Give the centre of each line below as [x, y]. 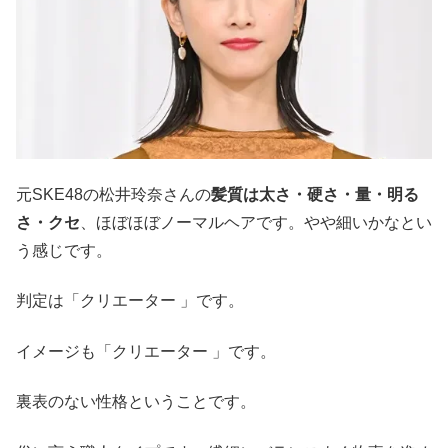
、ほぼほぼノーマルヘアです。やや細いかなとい [256, 223]
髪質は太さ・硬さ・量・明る [315, 195]
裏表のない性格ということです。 [136, 402]
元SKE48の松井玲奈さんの [113, 195]
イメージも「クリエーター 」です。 [146, 351]
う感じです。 [64, 251]
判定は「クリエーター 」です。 [130, 301]
